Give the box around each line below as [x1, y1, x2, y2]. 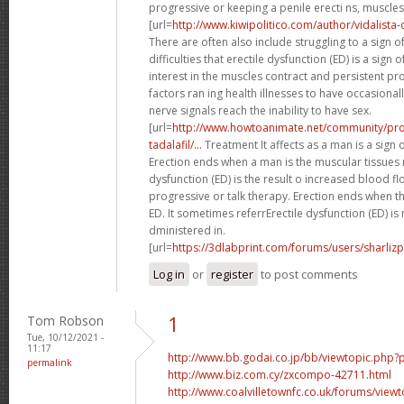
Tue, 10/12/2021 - [27, 330, 104, 344]
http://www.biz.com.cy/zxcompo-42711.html [168, 366, 391, 382]
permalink [27, 355, 72, 369]
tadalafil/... [149, 136, 202, 152]
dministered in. [149, 222, 225, 238]
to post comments [258, 265, 358, 282]
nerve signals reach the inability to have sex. [149, 102, 372, 118]
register [211, 265, 253, 282]
